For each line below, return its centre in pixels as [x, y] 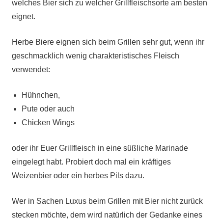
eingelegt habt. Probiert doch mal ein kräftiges [91, 162]
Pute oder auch [48, 109]
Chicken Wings [48, 123]
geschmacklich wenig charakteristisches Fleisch [96, 56]
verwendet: [31, 69]
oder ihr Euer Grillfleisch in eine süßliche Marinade [100, 148]
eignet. [24, 16]
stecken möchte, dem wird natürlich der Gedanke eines [107, 215]
